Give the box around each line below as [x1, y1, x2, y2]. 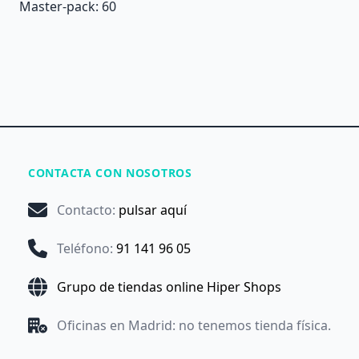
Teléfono [57, 239, 110, 257]
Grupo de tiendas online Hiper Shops [57, 277, 281, 296]
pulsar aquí [119, 200, 187, 219]
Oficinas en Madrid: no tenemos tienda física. [57, 316, 331, 334]
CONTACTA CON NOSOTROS [28, 164, 192, 180]
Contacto [57, 200, 112, 219]
